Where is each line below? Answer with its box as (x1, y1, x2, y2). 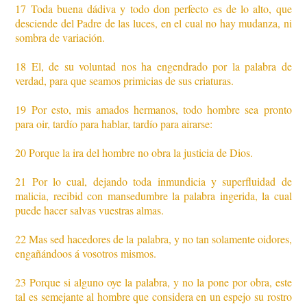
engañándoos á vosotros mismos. (15, 246, 157, 261)
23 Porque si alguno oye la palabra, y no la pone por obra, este (15, 275, 292, 290)
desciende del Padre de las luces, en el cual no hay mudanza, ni (15, 16, 292, 31)
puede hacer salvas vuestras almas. (15, 203, 164, 218)
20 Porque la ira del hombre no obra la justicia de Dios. (15, 145, 254, 160)
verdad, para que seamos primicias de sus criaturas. (15, 73, 234, 88)
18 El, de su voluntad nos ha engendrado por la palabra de (15, 59, 292, 74)
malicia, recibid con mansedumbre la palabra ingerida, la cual (15, 188, 292, 204)
